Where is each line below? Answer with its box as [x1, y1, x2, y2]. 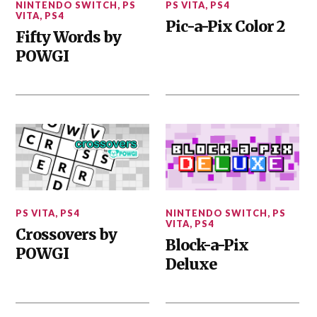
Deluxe [166, 255, 217, 275]
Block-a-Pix [166, 236, 249, 255]
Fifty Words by [16, 27, 122, 47]
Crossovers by [16, 225, 117, 245]
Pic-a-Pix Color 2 [166, 16, 285, 36]
